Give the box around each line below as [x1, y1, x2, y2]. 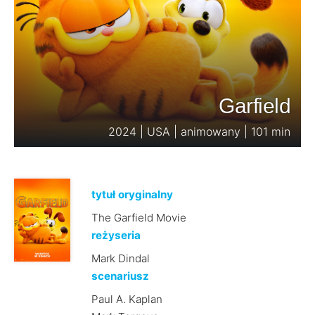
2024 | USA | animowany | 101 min [108, 124, 290, 139]
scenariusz [91, 269, 149, 283]
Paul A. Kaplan [91, 292, 162, 306]
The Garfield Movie [91, 211, 186, 224]
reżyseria [91, 229, 141, 242]
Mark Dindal [91, 252, 150, 265]
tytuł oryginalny [91, 188, 173, 201]
